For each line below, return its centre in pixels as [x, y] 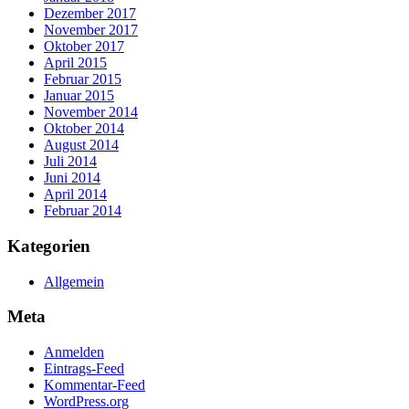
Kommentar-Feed [94, 385]
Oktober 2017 [84, 47]
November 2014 [91, 112]
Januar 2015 [79, 96]
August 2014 [81, 145]
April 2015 [75, 63]
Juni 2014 [72, 178]
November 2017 [91, 30]
